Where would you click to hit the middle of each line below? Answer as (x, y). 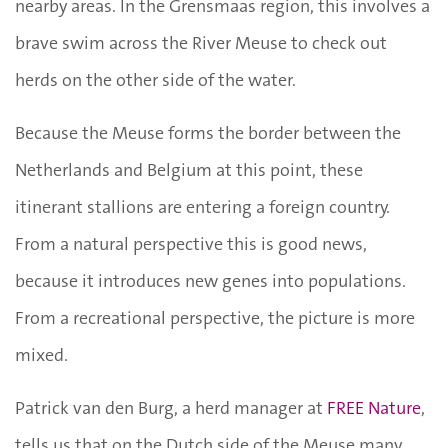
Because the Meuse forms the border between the (208, 132)
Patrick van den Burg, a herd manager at (171, 407)
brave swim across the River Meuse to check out (201, 42)
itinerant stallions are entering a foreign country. (202, 206)
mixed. (41, 354)
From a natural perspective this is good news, (191, 243)
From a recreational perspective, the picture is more (215, 317)
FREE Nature (374, 407)
